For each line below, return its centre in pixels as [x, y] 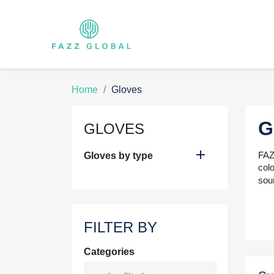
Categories [109, 252]
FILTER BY [120, 227]
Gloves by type [118, 156]
